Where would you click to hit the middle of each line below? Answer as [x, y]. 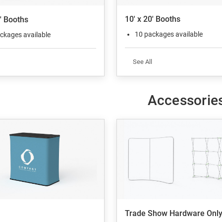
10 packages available [168, 34]
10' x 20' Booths [152, 19]
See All [142, 62]
